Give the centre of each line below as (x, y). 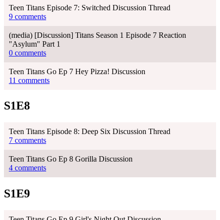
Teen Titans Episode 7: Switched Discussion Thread (90, 7)
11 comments (29, 80)
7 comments (27, 140)
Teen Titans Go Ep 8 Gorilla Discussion (71, 159)
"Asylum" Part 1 (35, 44)
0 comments (27, 53)
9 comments (27, 16)
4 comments (27, 168)
